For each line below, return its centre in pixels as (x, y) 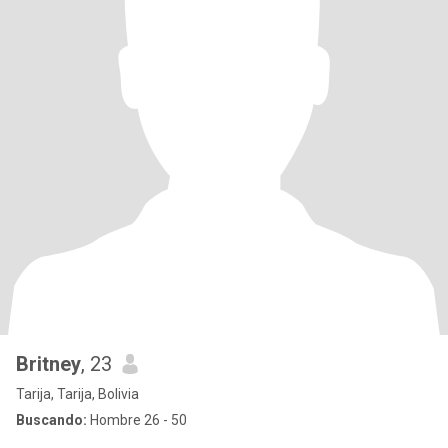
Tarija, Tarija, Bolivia (77, 394)
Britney (48, 364)
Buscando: (51, 420)
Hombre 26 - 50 (137, 420)
